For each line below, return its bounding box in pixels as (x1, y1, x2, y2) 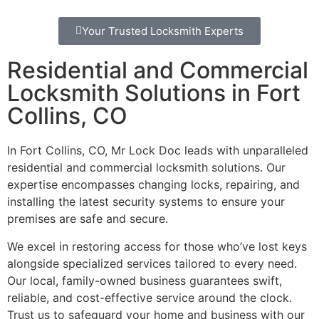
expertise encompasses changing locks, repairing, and (7, 177, 300, 192)
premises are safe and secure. (7, 211, 168, 226)
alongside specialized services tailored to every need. (7, 256, 297, 271)
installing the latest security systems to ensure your (7, 194, 285, 209)
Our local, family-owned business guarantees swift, (7, 273, 282, 288)
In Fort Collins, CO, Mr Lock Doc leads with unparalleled (7, 143, 308, 158)
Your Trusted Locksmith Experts (82, 24, 244, 38)
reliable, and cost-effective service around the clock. (7, 290, 292, 305)
